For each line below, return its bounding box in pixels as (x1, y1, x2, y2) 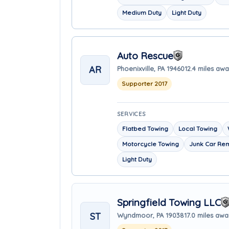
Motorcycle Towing (122, 140, 179, 148)
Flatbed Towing (122, 125, 168, 132)
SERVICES (117, 110, 146, 118)
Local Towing (178, 125, 217, 132)
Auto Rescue (117, 49, 173, 62)
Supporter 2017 (122, 79, 167, 87)
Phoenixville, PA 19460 (117, 64, 185, 73)
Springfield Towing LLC (117, 196, 221, 209)
